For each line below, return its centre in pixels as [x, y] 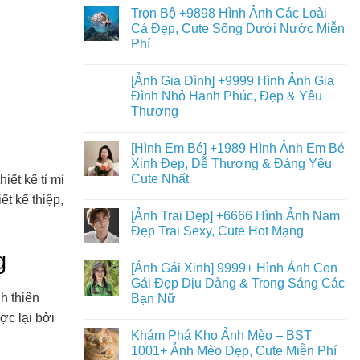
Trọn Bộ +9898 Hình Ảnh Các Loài [229, 13]
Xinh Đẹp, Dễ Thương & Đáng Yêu [231, 164]
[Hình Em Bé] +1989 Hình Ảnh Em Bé [237, 148]
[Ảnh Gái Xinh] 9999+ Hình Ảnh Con [234, 268]
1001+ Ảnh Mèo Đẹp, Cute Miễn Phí [233, 351]
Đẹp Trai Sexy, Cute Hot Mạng [217, 231]
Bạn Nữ [153, 299]
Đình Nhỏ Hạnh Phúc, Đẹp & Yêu [226, 96]
